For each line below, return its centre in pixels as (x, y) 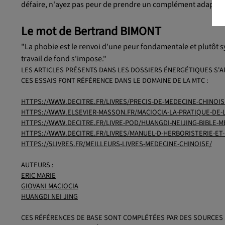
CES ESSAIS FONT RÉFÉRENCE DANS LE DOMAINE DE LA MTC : (115, 80)
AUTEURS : (37, 165)
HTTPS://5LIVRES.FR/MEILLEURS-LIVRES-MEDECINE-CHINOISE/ (117, 144)
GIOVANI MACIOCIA (50, 186)
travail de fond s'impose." (64, 59)
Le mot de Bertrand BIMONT (91, 31)
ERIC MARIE (38, 175)
